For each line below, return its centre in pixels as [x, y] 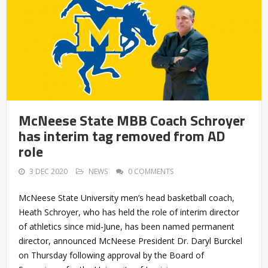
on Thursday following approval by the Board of [111, 255]
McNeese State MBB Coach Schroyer [132, 120]
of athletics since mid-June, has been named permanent [127, 226]
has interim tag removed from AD [122, 135]
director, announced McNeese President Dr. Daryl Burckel [130, 240]
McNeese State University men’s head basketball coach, [127, 197]
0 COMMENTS [151, 171]
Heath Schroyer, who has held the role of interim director [129, 212]
